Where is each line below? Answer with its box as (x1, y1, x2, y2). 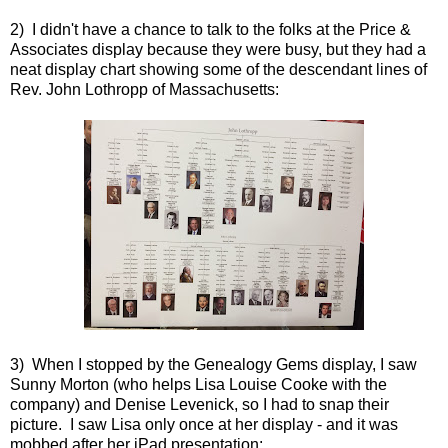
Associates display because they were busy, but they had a (10, 40, 426, 58)
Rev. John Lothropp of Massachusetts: (10, 80, 279, 98)
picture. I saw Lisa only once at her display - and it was (10, 415, 398, 433)
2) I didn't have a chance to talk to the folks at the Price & (10, 20, 411, 38)
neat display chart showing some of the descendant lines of (10, 60, 427, 78)
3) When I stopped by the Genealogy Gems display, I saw (10, 355, 417, 373)
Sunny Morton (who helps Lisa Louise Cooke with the (10, 375, 387, 393)
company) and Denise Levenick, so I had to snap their (10, 395, 389, 413)
